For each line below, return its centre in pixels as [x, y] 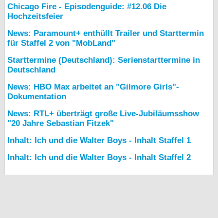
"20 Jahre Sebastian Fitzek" [61, 124]
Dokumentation [37, 97]
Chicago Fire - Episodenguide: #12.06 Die [87, 7]
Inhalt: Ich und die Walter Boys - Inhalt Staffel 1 [99, 141]
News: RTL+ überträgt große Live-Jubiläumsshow [103, 114]
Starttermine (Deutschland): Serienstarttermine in [104, 60]
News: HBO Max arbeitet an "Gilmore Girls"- [93, 87]
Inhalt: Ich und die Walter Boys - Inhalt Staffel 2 [99, 158]
